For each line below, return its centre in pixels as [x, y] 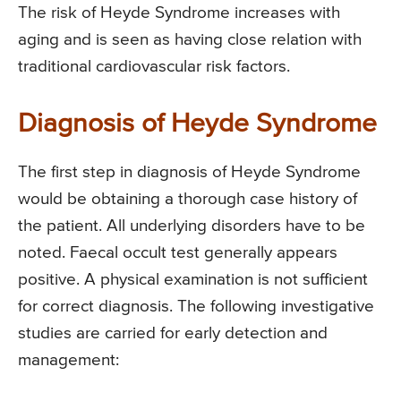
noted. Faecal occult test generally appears [178, 253]
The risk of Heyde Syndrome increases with [179, 13]
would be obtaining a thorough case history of [188, 200]
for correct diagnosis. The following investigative [196, 307]
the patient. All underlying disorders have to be [192, 226]
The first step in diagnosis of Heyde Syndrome [189, 173]
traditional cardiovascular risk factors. [154, 67]
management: [68, 361]
